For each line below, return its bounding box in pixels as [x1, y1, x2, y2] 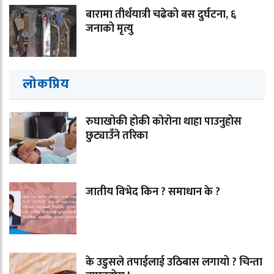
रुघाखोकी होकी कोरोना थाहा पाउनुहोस [86, 112, 242, 131]
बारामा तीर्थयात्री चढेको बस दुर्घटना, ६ [86, 5, 236, 24]
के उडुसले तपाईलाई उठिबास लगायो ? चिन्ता [86, 253, 262, 272]
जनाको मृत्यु [86, 19, 133, 38]
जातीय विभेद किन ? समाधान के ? [86, 182, 220, 201]
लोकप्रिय [23, 72, 70, 95]
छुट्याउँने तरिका [86, 126, 148, 145]
